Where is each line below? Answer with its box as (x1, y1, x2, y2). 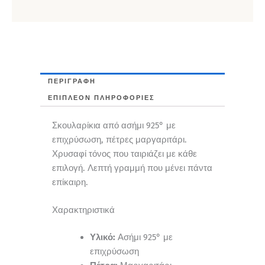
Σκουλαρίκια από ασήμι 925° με (52, 120, 176, 131)
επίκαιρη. (52, 177, 88, 188)
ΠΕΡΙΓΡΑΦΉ (48, 77, 96, 85)
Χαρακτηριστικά (52, 205, 115, 216)
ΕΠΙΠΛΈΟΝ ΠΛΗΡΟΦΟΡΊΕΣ (48, 94, 156, 102)
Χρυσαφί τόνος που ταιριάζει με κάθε (52, 148, 197, 160)
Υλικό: (89, 232, 115, 243)
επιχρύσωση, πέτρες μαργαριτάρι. (52, 134, 187, 146)
